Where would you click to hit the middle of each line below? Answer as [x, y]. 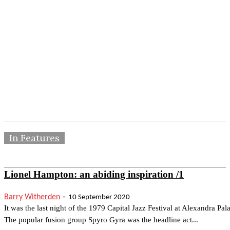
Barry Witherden [32, 197]
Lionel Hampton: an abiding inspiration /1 [94, 174]
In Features [34, 138]
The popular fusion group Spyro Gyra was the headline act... [101, 220]
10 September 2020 [99, 198]
